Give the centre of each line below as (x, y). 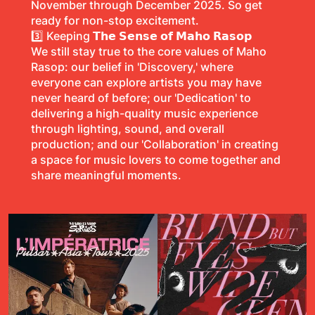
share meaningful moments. (106, 175)
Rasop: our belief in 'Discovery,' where (132, 67)
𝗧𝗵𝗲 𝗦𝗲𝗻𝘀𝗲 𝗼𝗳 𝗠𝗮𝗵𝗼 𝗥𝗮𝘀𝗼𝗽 (172, 36)
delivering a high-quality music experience (144, 113)
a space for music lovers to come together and (156, 160)
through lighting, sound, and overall (128, 129)
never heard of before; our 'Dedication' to (141, 98)
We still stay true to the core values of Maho (149, 51)
